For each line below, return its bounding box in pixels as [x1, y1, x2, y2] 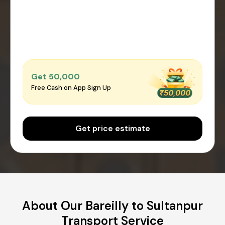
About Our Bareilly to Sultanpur [22, 197, 203, 213]
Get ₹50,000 [31, 71, 80, 82]
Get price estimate [75, 123, 150, 134]
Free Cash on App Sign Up [31, 83, 111, 92]
